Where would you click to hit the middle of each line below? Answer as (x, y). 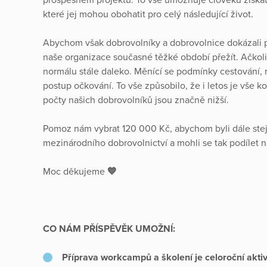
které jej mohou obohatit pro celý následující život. (148, 14)
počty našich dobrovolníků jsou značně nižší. (136, 100)
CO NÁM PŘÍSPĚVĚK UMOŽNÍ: (109, 229)
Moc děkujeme (75, 171)
